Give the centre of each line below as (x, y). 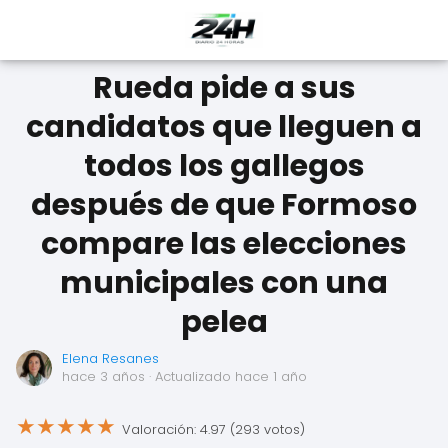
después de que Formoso (224, 205)
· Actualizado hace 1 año (226, 376)
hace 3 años (103, 376)
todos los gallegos (224, 166)
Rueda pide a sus (224, 88)
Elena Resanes (110, 358)
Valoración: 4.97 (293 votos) (213, 429)
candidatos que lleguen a (224, 127)
